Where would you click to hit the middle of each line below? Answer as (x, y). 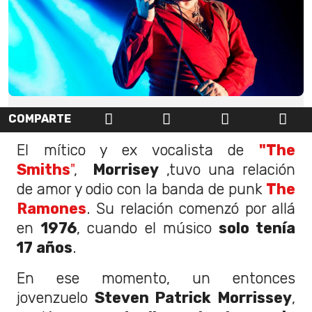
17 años (45, 247)
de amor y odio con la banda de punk (141, 189)
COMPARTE (40, 118)
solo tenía (253, 228)
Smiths (44, 169)
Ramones (52, 208)
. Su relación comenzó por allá (191, 208)
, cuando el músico (144, 228)
